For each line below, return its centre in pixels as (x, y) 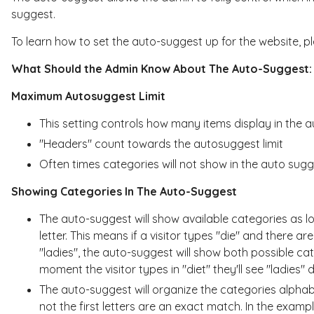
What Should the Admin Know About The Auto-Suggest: (161, 68)
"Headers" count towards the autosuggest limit (161, 143)
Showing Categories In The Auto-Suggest (124, 191)
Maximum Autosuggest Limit (88, 96)
